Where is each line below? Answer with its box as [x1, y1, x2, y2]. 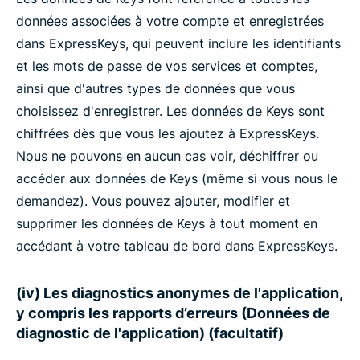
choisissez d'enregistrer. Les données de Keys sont [16, 103, 325, 119]
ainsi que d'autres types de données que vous [16, 80, 295, 96]
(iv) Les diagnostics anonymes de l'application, [16, 284, 342, 301]
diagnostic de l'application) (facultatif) [16, 325, 284, 342]
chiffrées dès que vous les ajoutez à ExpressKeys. [16, 125, 319, 141]
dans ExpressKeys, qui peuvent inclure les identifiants [16, 35, 341, 51]
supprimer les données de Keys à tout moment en [16, 215, 317, 231]
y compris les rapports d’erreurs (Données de [16, 305, 330, 321]
